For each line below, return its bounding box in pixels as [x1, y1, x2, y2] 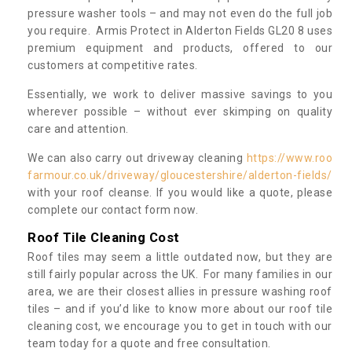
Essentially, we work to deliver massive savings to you [27, 87, 332, 101]
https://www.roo [246, 151, 332, 164]
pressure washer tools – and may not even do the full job [27, 6, 332, 20]
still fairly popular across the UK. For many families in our [27, 267, 332, 280]
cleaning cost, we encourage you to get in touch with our [27, 319, 332, 332]
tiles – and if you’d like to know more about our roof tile [27, 302, 332, 315]
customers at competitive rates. [27, 58, 200, 71]
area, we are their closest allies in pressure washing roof [27, 284, 332, 298]
